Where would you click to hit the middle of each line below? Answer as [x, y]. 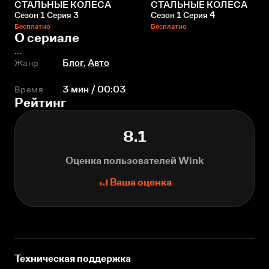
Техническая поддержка [73, 259]
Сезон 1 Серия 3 [47, 15]
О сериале [47, 38]
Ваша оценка [141, 183]
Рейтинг [40, 103]
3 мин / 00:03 [94, 89]
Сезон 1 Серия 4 [183, 15]
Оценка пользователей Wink [134, 161]
